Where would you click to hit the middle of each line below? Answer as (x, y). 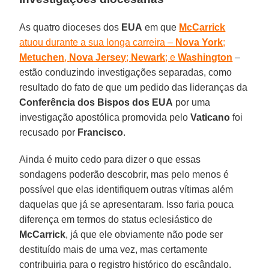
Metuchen (42, 57)
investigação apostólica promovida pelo (105, 117)
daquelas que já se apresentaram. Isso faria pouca (127, 204)
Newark (148, 57)
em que (161, 27)
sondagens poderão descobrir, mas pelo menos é (124, 174)
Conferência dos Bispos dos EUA (96, 102)
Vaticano (210, 117)
